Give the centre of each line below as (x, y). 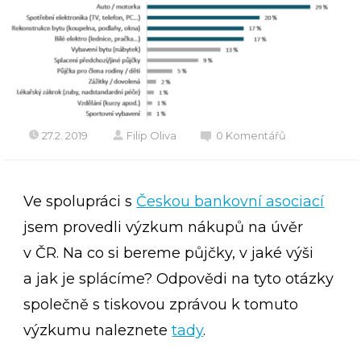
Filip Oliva (152, 136)
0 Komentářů (251, 136)
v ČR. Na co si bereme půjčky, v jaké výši (169, 253)
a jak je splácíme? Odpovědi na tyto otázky (179, 279)
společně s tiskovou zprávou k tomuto (161, 305)
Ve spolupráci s (80, 202)
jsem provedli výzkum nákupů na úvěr (164, 228)
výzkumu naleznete (98, 331)
